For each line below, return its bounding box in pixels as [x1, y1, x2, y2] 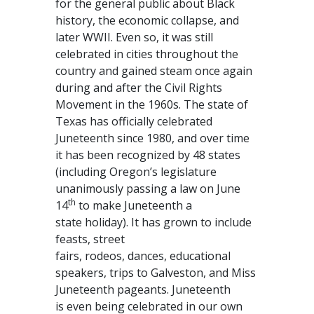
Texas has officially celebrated [55, 114, 212, 129]
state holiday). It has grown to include [55, 214, 252, 230]
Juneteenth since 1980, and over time [55, 130, 250, 146]
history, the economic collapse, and [55, 13, 239, 28]
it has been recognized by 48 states [55, 147, 240, 163]
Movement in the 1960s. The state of [55, 97, 248, 112]
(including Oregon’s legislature [55, 164, 217, 179]
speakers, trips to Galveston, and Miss [55, 265, 256, 280]
